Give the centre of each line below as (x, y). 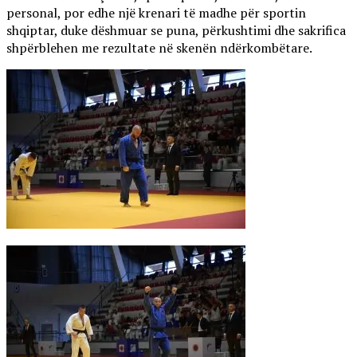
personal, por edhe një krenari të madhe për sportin (156, 13)
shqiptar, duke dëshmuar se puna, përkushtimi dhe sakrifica (176, 31)
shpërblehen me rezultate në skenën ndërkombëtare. (159, 48)
